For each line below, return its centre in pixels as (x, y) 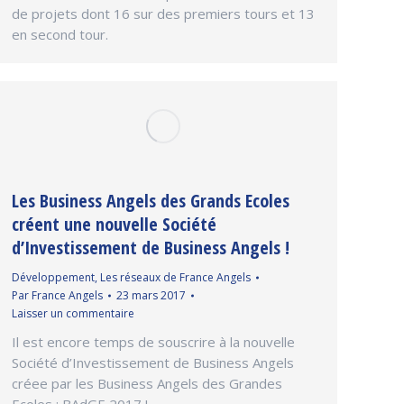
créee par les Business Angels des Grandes (147, 384)
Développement (53, 278)
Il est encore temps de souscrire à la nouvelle (153, 342)
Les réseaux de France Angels (175, 278)
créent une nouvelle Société (114, 225)
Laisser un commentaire (73, 314)
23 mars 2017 (151, 296)
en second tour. (60, 35)
